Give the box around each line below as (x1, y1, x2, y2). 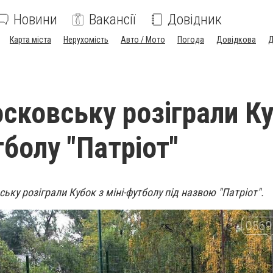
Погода (177, 35, 204, 44)
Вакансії (89, 11, 136, 28)
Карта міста (10, 35, 51, 44)
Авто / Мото (121, 35, 165, 44)
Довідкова (216, 35, 256, 44)
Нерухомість (63, 35, 108, 44)
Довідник (168, 11, 222, 28)
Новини (13, 11, 57, 28)
